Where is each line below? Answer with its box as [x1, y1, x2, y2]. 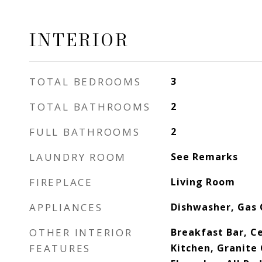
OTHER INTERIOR [29, 226, 133, 239]
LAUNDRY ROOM [29, 150, 126, 164]
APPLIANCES [29, 201, 103, 214]
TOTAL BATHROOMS [29, 100, 151, 113]
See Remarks [170, 150, 238, 163]
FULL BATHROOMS [29, 125, 140, 139]
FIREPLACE [29, 175, 93, 189]
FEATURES [29, 242, 91, 255]
